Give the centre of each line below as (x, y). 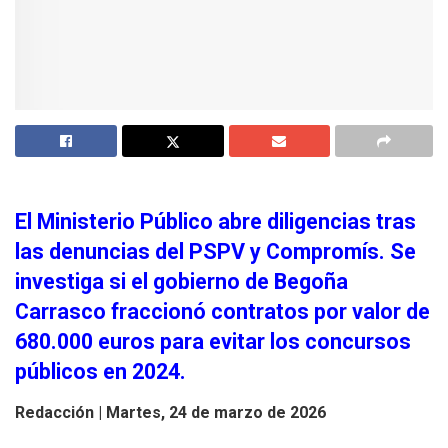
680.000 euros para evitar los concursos (213, 342)
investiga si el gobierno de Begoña (181, 282)
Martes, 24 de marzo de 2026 (216, 413)
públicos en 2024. (100, 372)
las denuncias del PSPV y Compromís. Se (215, 252)
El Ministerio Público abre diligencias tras (215, 222)
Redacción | (60, 413)
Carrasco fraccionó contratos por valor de (222, 312)
